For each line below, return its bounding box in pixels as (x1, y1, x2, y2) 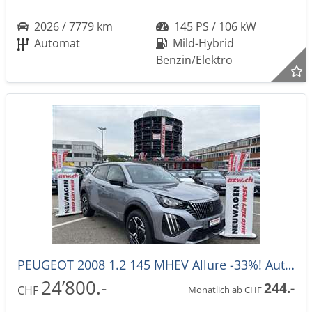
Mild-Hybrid (170, 36, 234, 51)
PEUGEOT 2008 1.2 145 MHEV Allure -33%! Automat (285, 256, 295, 273)
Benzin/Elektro (156, 52, 233, 68)
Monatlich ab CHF (188, 283, 264, 296)
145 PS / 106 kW (171, 19, 256, 34)
